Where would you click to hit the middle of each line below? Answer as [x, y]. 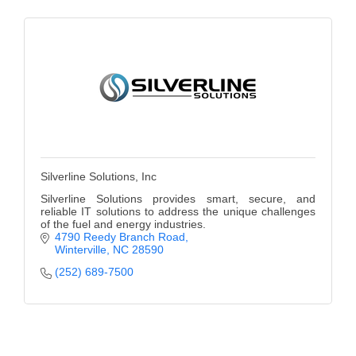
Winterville [80, 249]
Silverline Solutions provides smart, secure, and [178, 198]
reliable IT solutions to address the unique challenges [178, 211]
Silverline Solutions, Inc [99, 176]
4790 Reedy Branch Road [120, 236]
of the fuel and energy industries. [123, 224]
